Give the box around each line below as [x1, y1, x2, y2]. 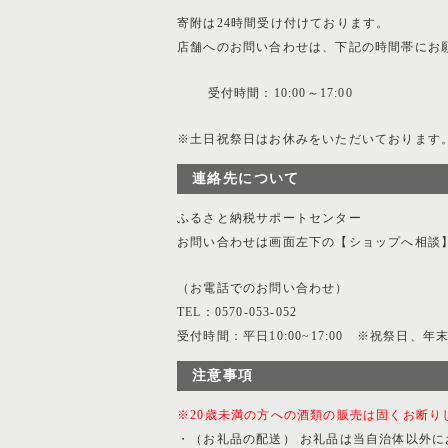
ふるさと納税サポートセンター [177, 211, 362, 225]
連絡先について [192, 171, 300, 186]
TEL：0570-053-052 [177, 305, 298, 319]
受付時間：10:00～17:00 [177, 86, 353, 100]
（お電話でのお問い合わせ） [177, 281, 349, 295]
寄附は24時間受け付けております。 [177, 16, 390, 30]
